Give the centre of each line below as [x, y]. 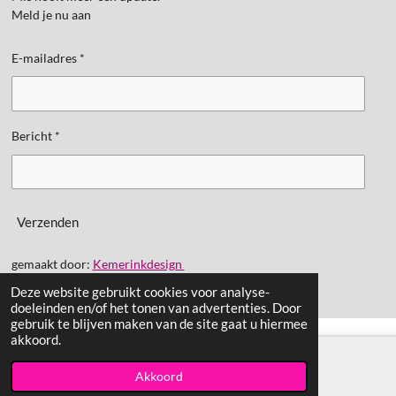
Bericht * [35, 136]
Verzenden [47, 222]
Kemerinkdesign [138, 264]
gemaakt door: [52, 264]
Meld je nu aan [51, 14]
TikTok [298, 380]
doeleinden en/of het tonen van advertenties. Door [156, 308]
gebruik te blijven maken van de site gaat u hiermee [159, 324]
